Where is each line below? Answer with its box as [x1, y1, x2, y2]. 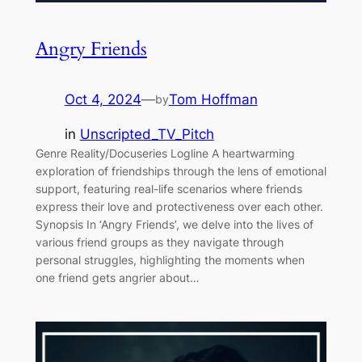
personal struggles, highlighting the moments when [35, 252, 305, 267]
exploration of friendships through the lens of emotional [35, 163, 326, 178]
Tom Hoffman [168, 90, 258, 107]
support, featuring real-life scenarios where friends [35, 181, 302, 196]
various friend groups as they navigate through [35, 234, 284, 249]
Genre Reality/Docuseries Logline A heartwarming [35, 145, 295, 160]
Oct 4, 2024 [64, 90, 141, 107]
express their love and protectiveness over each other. [35, 199, 323, 213]
